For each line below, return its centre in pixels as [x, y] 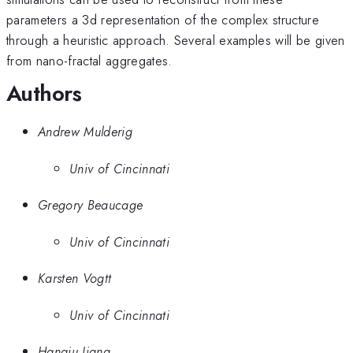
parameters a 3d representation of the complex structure [163, 19]
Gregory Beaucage [91, 205]
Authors [44, 93]
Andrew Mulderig [85, 132]
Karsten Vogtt [75, 279]
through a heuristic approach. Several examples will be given [176, 40]
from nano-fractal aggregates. [89, 60]
